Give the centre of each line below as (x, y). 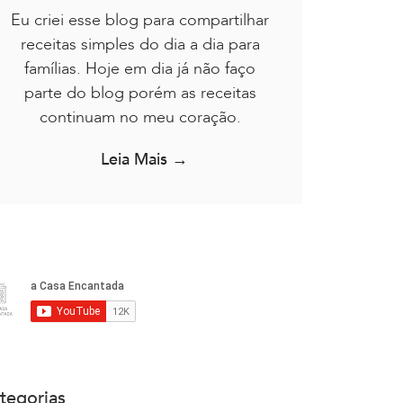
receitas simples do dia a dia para (140, 45)
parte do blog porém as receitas (140, 94)
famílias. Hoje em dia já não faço (140, 69)
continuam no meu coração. (140, 118)
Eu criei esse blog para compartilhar (140, 21)
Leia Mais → (145, 160)
